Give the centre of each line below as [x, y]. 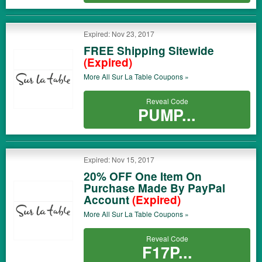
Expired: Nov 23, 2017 [119, 34]
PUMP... [167, 115]
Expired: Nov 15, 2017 [119, 159]
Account [108, 200]
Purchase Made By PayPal [154, 188]
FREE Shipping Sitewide [149, 51]
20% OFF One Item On [143, 176]
